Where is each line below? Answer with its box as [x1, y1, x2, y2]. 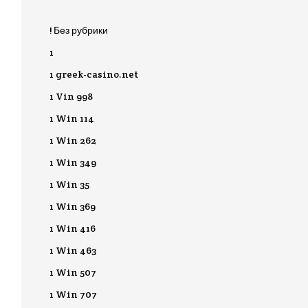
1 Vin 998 [49, 90, 93, 102]
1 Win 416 [49, 222, 96, 234]
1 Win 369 [49, 200, 96, 212]
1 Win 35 [49, 178, 89, 190]
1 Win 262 [49, 134, 96, 146]
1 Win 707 [49, 288, 97, 300]
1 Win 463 [49, 244, 96, 256]
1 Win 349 [49, 156, 96, 168]
